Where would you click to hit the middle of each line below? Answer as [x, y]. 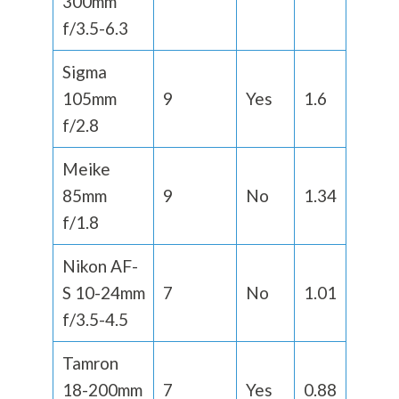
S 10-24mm [103, 293]
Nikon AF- [100, 266]
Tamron [90, 363]
